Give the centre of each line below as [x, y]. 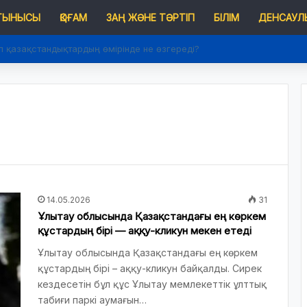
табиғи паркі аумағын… [92, 300]
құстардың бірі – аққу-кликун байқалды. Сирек [150, 268]
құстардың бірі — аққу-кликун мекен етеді [145, 231]
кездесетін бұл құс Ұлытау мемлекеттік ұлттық [152, 284]
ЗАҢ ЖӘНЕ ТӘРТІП [150, 17]
